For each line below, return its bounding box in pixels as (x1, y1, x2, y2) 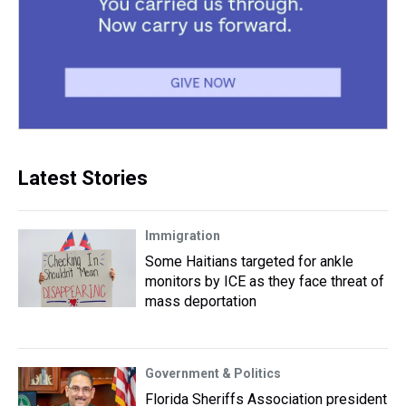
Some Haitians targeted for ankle (145, 252, 353, 270)
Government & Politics (145, 365, 281, 381)
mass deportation (145, 292, 256, 310)
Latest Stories (18, 166, 148, 189)
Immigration (145, 227, 220, 243)
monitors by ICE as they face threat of (145, 272, 384, 290)
